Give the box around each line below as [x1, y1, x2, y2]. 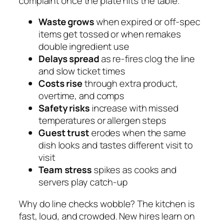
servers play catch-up [38, 176, 128, 189]
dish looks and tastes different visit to [38, 139, 193, 152]
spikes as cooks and [91, 163, 177, 177]
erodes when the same [89, 126, 186, 140]
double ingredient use [38, 40, 129, 53]
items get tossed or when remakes [38, 28, 181, 41]
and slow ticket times [38, 65, 125, 78]
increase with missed [89, 102, 179, 115]
